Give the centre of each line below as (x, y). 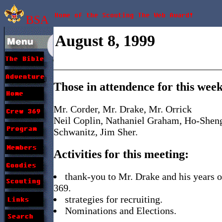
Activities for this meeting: (121, 154)
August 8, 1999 (105, 41)
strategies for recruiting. (114, 199)
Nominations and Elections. (121, 210)
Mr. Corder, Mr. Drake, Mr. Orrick (123, 109)
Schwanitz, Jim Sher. (96, 132)
